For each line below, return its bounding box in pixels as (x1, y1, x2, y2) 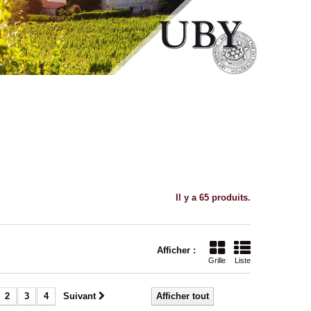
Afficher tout (156, 290, 209, 301)
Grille (208, 255, 226, 264)
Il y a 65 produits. (176, 192, 251, 203)
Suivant (63, 290, 96, 301)
